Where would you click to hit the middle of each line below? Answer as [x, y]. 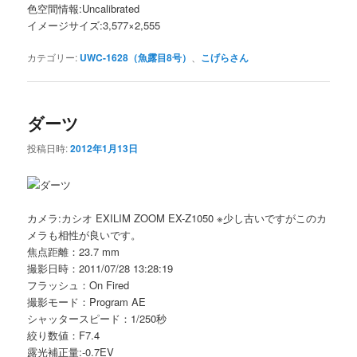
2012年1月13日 [104, 148]
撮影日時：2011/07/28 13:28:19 [100, 268]
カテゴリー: [53, 57]
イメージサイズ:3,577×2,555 [94, 25]
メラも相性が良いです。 [84, 234]
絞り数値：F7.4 [64, 335]
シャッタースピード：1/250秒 [97, 318]
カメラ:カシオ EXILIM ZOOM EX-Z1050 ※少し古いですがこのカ [177, 218]
